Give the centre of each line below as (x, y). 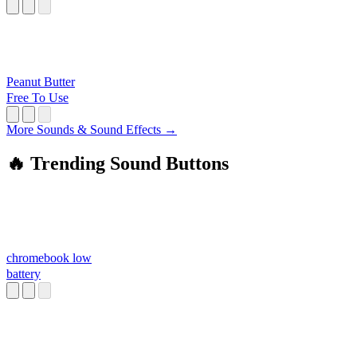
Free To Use (37, 98)
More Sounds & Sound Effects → (92, 130)
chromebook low (49, 258)
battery (24, 274)
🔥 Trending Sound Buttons (118, 164)
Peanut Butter (41, 82)
